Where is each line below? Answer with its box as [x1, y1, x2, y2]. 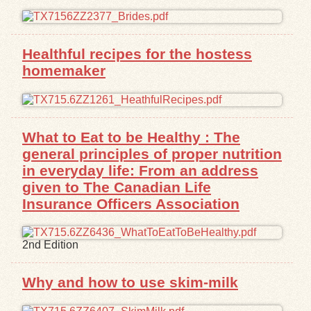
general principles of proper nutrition [22, 145, 282, 162]
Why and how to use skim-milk [22, 274, 238, 291]
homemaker [22, 62, 106, 78]
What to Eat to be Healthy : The [22, 128, 240, 145]
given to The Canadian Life [22, 178, 211, 195]
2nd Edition [22, 239, 78, 251]
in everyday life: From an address [22, 162, 258, 178]
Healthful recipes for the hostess [22, 45, 252, 62]
